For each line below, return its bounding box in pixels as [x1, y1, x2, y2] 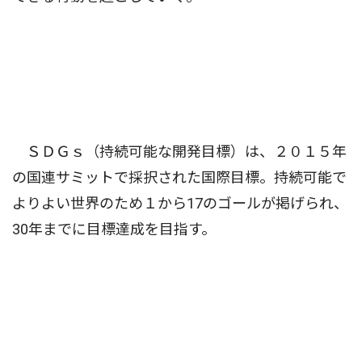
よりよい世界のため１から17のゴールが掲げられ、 [12, 195, 348, 213]
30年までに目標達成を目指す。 [12, 221, 216, 238]
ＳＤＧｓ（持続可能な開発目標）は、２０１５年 [12, 143, 347, 161]
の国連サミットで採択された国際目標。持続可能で [12, 169, 347, 187]
